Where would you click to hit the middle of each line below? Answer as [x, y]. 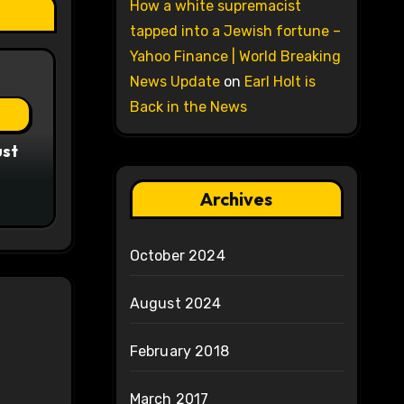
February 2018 [179, 352]
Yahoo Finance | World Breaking [235, 57]
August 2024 [175, 304]
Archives [237, 199]
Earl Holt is [280, 82]
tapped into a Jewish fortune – [235, 32]
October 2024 [177, 256]
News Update [174, 82]
